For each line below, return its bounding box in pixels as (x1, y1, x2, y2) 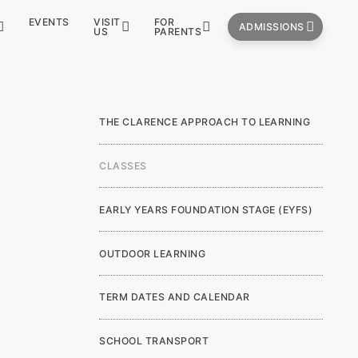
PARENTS (153, 25, 202, 38)
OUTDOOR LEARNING (99, 247, 206, 260)
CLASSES (99, 160, 147, 173)
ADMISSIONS (238, 20, 304, 33)
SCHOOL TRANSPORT (99, 335, 209, 348)
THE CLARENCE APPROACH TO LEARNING (99, 116, 311, 129)
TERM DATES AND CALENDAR (99, 291, 250, 304)
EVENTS (28, 15, 70, 28)
